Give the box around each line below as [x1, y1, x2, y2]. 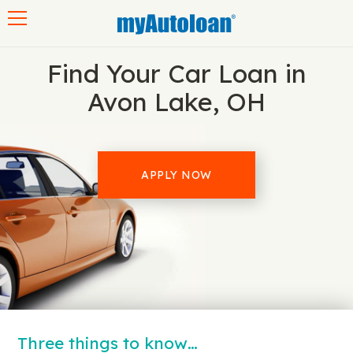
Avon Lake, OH [87, 86, 266, 117]
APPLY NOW [141, 168, 212, 182]
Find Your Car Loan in [46, 58, 307, 89]
